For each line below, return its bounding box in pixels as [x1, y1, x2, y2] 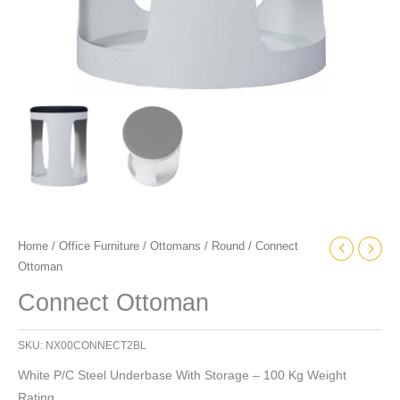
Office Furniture [59, 239, 139, 253]
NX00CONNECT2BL [46, 339, 146, 353]
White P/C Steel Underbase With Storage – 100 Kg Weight [18, 369, 346, 383]
